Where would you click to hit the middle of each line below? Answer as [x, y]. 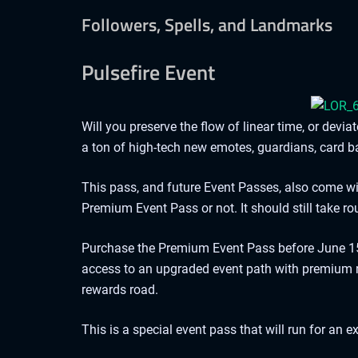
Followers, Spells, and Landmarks [207, 24]
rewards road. [121, 289]
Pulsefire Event [148, 72]
